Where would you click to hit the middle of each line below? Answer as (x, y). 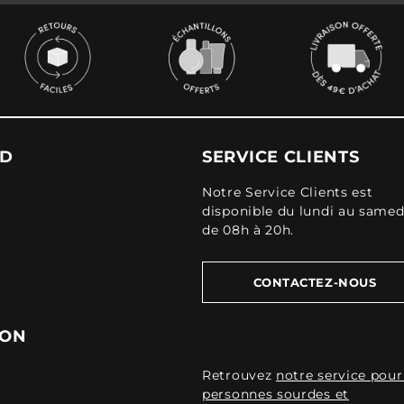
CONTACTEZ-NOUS (315, 282)
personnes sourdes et (275, 394)
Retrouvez (239, 375)
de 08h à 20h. (248, 230)
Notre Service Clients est (288, 192)
